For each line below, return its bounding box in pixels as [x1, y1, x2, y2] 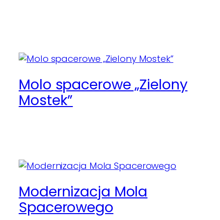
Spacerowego [19, 197, 113, 217]
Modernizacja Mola [19, 181, 148, 201]
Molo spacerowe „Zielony [19, 74, 188, 94]
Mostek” [19, 90, 73, 110]
